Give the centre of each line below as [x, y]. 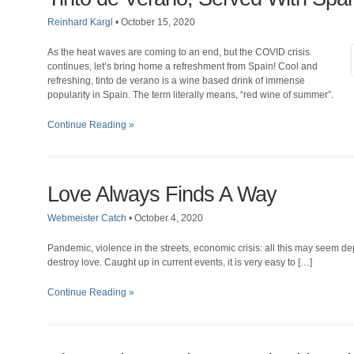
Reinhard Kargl [80, 22]
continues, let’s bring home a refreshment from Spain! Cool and [183, 66]
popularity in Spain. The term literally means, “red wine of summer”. [190, 95]
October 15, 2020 [158, 22]
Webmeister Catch [87, 218]
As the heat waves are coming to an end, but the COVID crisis [179, 52]
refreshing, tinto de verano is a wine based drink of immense [176, 81]
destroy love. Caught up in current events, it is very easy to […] [180, 262]
